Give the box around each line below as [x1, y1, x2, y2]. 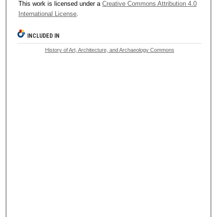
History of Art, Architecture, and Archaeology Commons [45, 46, 174, 53]
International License [18, 10, 77, 17]
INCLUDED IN [27, 32, 60, 39]
